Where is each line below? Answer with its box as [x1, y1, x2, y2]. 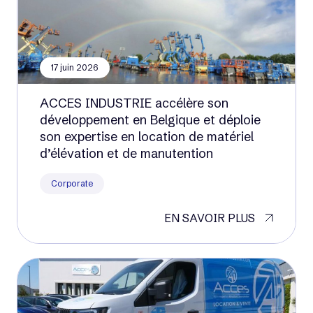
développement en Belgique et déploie [40, 112, 261, 128]
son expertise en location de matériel [40, 129, 254, 145]
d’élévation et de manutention [40, 145, 213, 161]
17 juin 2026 [51, 62, 99, 73]
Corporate [51, 178, 93, 189]
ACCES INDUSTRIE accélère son [40, 95, 228, 111]
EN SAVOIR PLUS [164, 211, 255, 225]
